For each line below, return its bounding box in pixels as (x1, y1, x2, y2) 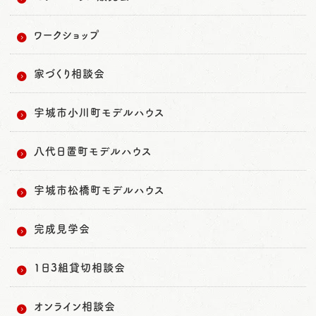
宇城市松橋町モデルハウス (34, 182, 164, 197)
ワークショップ (34, 27, 100, 42)
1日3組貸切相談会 (34, 260, 126, 275)
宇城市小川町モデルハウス (34, 104, 164, 120)
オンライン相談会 (34, 298, 116, 314)
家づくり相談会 (34, 66, 105, 81)
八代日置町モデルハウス (34, 143, 152, 159)
